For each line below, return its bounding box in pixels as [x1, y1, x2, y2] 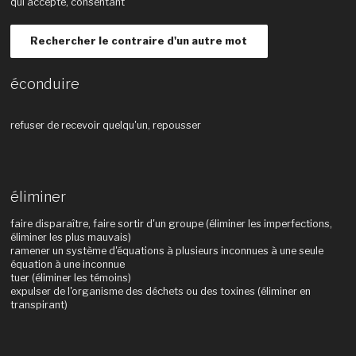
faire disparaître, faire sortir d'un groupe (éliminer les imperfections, [10, 218, 332, 230]
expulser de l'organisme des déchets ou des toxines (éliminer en [10, 285, 311, 298]
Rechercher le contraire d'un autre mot [30, 35, 248, 48]
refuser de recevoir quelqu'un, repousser [10, 118, 201, 131]
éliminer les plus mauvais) [10, 231, 131, 244]
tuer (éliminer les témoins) [10, 272, 131, 284]
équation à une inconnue [10, 258, 125, 271]
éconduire [10, 75, 79, 93]
